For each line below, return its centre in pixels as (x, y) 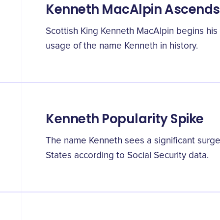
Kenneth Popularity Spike (125, 119)
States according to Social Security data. (127, 155)
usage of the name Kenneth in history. (122, 46)
